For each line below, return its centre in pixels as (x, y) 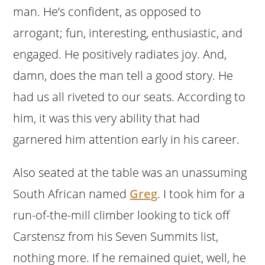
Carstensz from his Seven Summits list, (116, 236)
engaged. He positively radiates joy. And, (120, 54)
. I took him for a (201, 193)
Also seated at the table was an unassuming (130, 172)
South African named (72, 193)
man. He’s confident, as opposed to (107, 11)
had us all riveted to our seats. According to (130, 96)
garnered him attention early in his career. (127, 139)
